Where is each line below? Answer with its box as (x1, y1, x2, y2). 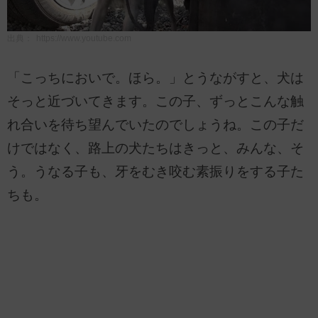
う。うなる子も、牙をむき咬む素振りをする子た (7, 163, 304, 179)
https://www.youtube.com (36, 33, 131, 43)
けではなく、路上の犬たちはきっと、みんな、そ (7, 140, 304, 155)
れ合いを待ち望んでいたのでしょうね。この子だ (7, 116, 304, 132)
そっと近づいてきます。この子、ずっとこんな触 (7, 93, 304, 109)
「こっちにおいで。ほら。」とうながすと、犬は (7, 70, 304, 85)
